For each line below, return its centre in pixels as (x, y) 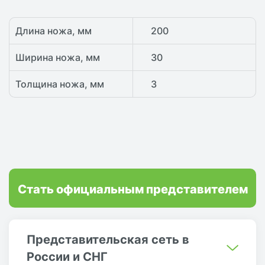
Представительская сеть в (108, 239)
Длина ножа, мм (54, 31)
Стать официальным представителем (132, 188)
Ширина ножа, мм (58, 58)
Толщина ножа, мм (60, 84)
